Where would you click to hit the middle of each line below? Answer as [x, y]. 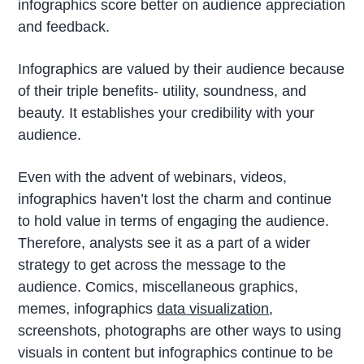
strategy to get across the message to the [152, 264]
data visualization [213, 308]
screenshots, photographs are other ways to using [180, 330]
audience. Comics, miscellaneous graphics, [158, 286]
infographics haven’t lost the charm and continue [175, 199]
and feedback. [64, 26]
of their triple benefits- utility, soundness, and [162, 91]
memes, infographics [88, 308]
